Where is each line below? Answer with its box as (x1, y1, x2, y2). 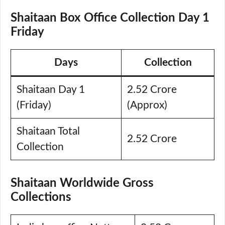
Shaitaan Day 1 (16, 84, 85, 95)
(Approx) (127, 100, 167, 111)
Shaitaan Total (16, 126, 80, 137)
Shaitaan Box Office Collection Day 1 (11, 12, 209, 25)
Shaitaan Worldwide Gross (11, 177, 154, 189)
